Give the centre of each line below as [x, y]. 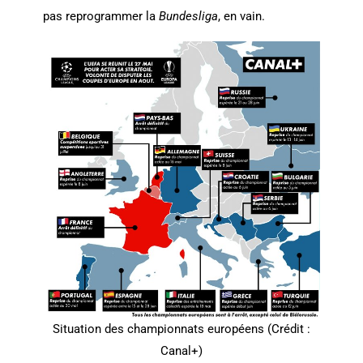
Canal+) [181, 351]
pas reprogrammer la [100, 17]
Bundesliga [188, 17]
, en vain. [241, 17]
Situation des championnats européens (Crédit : [181, 329]
